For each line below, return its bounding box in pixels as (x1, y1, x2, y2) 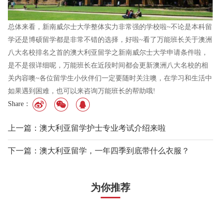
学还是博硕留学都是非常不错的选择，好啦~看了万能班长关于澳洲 (8, 36, 212, 43)
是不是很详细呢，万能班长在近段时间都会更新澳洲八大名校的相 (8, 61, 208, 69)
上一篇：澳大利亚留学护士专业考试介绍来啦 (8, 123, 166, 132)
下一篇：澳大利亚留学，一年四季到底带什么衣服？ (8, 146, 189, 155)
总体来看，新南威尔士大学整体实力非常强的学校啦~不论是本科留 (8, 23, 212, 31)
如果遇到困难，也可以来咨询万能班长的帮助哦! (8, 87, 155, 95)
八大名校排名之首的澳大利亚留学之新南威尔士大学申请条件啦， (8, 48, 208, 56)
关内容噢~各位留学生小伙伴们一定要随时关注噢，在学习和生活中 (8, 74, 212, 82)
